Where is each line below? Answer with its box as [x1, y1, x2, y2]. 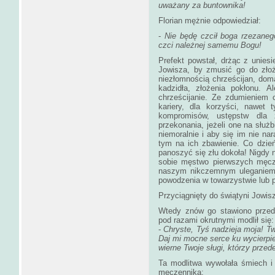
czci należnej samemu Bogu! [158, 40, 261, 50]
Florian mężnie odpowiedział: [158, 15, 261, 25]
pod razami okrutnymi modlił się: [158, 215, 274, 225]
